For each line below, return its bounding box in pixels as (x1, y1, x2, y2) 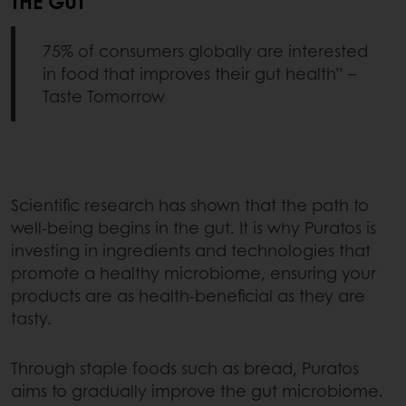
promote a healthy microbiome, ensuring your (11, 260, 376, 285)
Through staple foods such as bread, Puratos (11, 355, 359, 380)
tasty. (11, 305, 52, 330)
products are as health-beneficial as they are (11, 283, 365, 307)
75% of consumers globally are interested (43, 38, 368, 63)
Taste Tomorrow (43, 83, 165, 108)
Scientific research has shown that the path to (11, 192, 369, 217)
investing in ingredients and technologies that (11, 237, 371, 262)
